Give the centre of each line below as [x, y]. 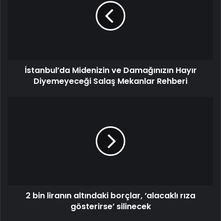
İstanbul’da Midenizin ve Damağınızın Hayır [110, 71]
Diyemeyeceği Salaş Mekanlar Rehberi [110, 81]
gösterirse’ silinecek [110, 207]
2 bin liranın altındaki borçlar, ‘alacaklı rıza [110, 196]
